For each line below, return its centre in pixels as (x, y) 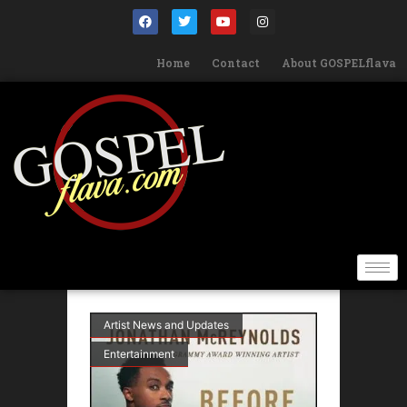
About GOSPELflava (339, 63)
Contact (236, 63)
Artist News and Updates (166, 325)
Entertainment (139, 354)
